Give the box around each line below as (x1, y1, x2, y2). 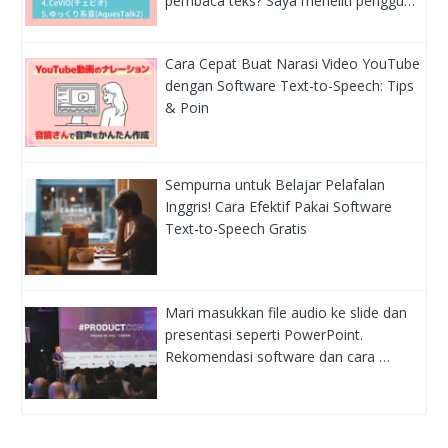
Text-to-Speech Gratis (165, 218, 308, 238)
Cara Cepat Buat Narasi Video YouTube (165, 54, 421, 74)
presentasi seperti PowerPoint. (165, 324, 364, 344)
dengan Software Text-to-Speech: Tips (165, 76, 415, 96)
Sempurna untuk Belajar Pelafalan (165, 174, 386, 194)
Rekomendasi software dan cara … (165, 346, 391, 366)
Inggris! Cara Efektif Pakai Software (165, 196, 393, 216)
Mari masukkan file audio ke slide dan (165, 302, 408, 322)
